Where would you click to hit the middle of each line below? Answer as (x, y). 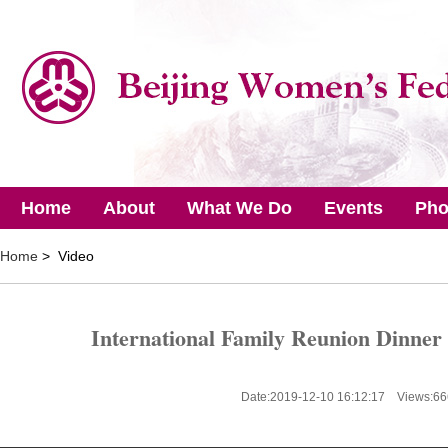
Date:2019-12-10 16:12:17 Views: (337, 397)
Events (353, 208)
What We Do (239, 208)
